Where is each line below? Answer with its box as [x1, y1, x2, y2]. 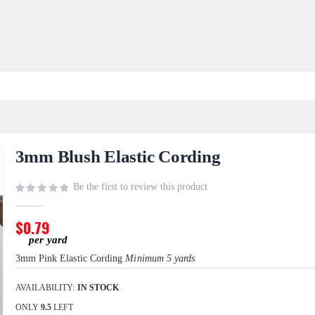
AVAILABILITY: [15, 283, 75, 293]
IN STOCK [77, 283, 119, 293]
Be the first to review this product [72, 181, 207, 193]
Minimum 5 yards [125, 253, 195, 264]
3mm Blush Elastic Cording [15, 147, 221, 167]
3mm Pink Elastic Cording [15, 253, 126, 264]
